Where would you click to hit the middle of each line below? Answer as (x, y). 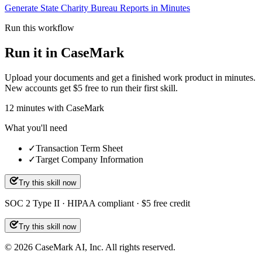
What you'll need (36, 127)
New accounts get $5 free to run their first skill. (91, 88)
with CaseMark (75, 108)
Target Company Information (89, 159)
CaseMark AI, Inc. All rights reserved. (104, 247)
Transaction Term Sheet (79, 148)
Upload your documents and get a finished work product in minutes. (130, 77)
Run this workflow (39, 27)
